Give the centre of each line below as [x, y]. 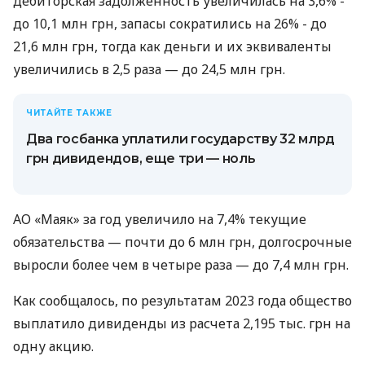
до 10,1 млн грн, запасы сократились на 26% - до [170, 24]
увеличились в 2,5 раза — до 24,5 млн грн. [149, 70]
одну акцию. [53, 347]
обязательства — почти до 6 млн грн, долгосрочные [182, 242]
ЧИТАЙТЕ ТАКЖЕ [69, 113]
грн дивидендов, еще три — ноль [141, 159]
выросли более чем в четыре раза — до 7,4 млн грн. [181, 265]
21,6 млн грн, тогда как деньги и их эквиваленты [172, 47]
